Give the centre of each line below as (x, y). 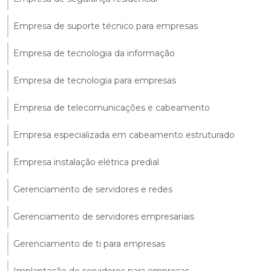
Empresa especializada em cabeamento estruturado (124, 135)
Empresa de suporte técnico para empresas (106, 26)
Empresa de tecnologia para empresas (95, 80)
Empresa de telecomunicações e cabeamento (112, 107)
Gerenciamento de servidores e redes (93, 189)
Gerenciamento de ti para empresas (89, 243)
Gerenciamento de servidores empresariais (104, 216)
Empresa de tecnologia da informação (94, 53)
